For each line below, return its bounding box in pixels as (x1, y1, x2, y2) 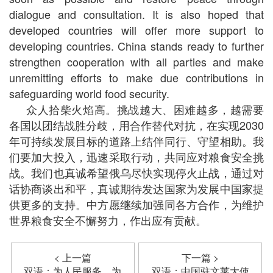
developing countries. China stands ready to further (9, 38, 264, 54)
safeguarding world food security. (9, 85, 169, 102)
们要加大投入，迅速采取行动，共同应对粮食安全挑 (9, 149, 264, 165)
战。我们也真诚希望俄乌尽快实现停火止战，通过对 (9, 165, 264, 181)
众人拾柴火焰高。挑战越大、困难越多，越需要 (26, 101, 264, 118)
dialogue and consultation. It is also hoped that (9, 6, 264, 23)
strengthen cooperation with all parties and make (9, 54, 264, 70)
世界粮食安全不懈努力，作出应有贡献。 (9, 212, 207, 229)
